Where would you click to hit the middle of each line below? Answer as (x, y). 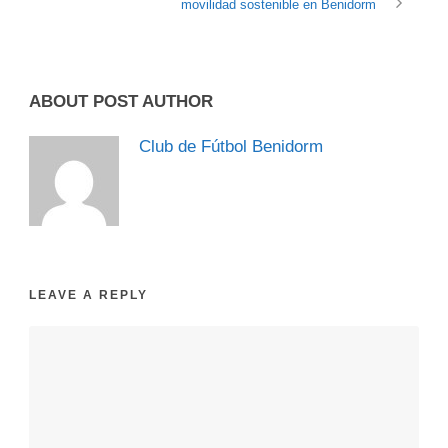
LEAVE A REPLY (88, 294)
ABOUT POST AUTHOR (121, 101)
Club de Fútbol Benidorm (231, 146)
